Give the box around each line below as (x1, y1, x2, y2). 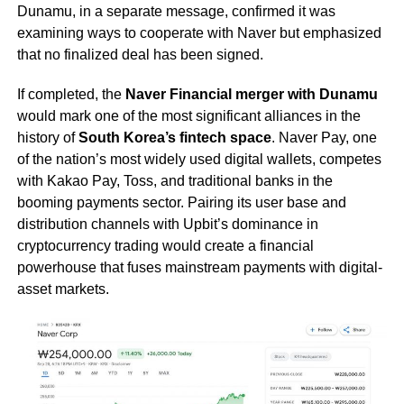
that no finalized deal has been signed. (16, 46, 263, 62)
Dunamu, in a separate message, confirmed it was (16, 3, 335, 19)
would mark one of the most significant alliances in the (16, 107, 361, 124)
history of (16, 129, 78, 145)
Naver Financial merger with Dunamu (124, 86, 378, 102)
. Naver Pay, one (271, 129, 377, 145)
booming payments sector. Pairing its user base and (16, 194, 346, 210)
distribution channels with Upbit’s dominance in (16, 216, 318, 232)
